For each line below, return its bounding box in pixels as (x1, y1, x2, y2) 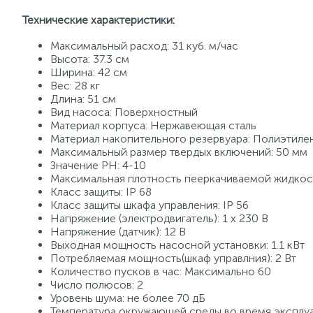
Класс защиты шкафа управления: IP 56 (50, 198, 249, 212)
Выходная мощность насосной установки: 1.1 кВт (50, 238, 305, 252)
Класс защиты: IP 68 (50, 185, 152, 198)
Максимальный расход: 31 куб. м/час (50, 39, 238, 52)
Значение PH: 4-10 (50, 159, 146, 172)
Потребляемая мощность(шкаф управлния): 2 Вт (50, 252, 296, 265)
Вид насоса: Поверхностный (50, 105, 198, 119)
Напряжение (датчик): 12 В (50, 225, 186, 238)
